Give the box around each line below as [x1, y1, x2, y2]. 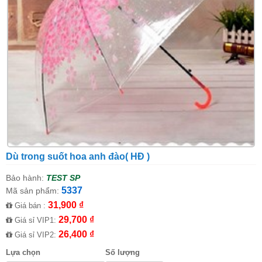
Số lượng [105, 248, 140, 257]
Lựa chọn [6, 248, 40, 257]
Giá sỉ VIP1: [12, 216, 58, 225]
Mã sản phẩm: [6, 186, 59, 196]
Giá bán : [12, 201, 48, 211]
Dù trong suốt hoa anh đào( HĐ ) [6, 151, 150, 162]
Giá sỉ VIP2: [12, 230, 58, 240]
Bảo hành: [6, 173, 44, 183]
